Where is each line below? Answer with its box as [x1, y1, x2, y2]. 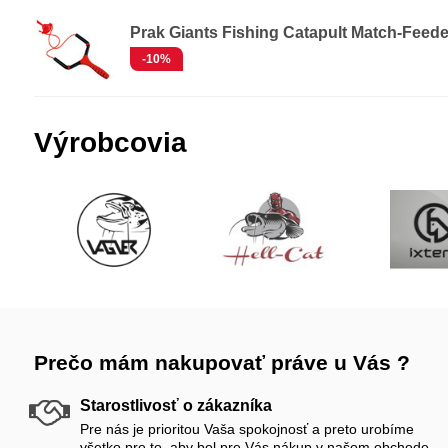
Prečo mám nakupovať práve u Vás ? [33, 351, 410, 374]
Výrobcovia [33, 127, 187, 158]
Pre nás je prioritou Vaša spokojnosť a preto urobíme [79, 421, 414, 437]
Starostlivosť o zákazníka [79, 397, 272, 414]
